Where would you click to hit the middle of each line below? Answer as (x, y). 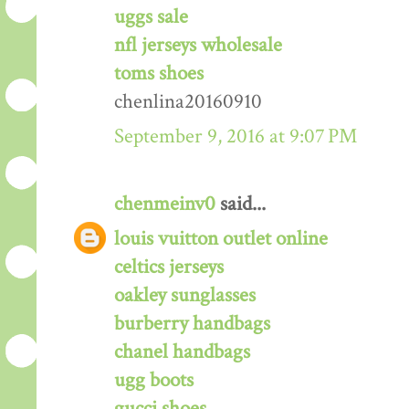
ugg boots (154, 380)
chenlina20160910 (188, 101)
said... (241, 204)
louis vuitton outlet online (221, 238)
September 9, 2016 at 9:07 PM (236, 136)
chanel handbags (182, 351)
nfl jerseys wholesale (198, 45)
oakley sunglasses (185, 295)
